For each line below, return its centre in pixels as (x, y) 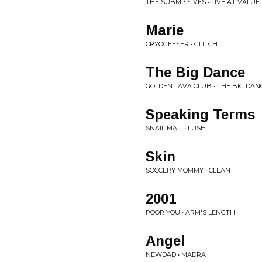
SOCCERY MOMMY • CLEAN (188, 170)
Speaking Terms (200, 114)
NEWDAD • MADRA (176, 254)
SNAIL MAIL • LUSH (176, 128)
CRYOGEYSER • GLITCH (182, 44)
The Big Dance (195, 72)
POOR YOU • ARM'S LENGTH (190, 212)
